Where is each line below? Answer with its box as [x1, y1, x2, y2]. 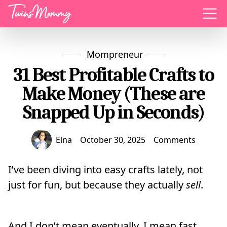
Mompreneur [87, 48, 143, 60]
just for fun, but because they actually [8, 178, 186, 192]
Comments [154, 134, 196, 145]
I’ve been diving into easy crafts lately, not [8, 163, 203, 176]
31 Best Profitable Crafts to [13, 64, 214, 86]
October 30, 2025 [80, 134, 145, 145]
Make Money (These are [22, 83, 205, 104]
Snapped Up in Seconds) [23, 101, 204, 123]
